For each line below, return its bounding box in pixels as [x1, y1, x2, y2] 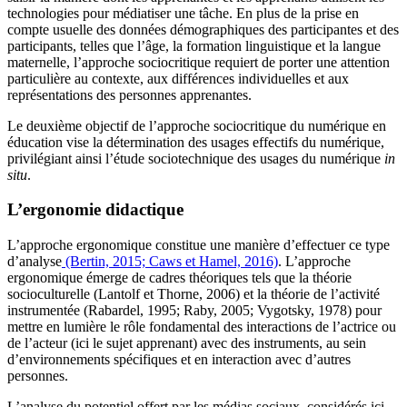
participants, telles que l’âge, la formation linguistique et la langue [7, 37, 381, 54]
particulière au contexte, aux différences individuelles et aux [7, 70, 349, 86]
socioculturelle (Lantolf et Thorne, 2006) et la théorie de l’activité [7, 285, 380, 302]
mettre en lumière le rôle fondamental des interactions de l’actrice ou [7, 318, 396, 334]
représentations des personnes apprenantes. [7, 86, 252, 103]
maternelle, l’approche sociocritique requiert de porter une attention [7, 54, 390, 70]
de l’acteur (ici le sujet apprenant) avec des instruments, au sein [7, 334, 366, 351]
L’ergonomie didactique [7, 200, 184, 220]
